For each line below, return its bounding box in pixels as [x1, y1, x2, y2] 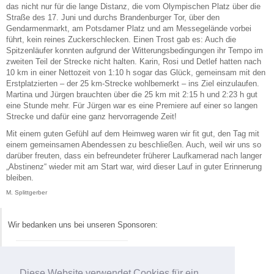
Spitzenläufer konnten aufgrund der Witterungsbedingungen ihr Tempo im [6, 45, 263, 55]
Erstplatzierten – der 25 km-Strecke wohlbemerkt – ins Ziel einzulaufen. [6, 78, 259, 88]
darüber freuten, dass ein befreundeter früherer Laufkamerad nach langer [6, 150, 262, 160]
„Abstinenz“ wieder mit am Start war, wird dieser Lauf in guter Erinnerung [6, 161, 262, 171]
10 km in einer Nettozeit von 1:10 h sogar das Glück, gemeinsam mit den [6, 67, 265, 77]
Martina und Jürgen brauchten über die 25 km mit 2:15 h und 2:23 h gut [6, 89, 257, 99]
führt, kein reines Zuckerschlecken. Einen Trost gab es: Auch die [6, 34, 236, 44]
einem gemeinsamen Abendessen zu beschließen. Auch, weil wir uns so [6, 139, 261, 149]
